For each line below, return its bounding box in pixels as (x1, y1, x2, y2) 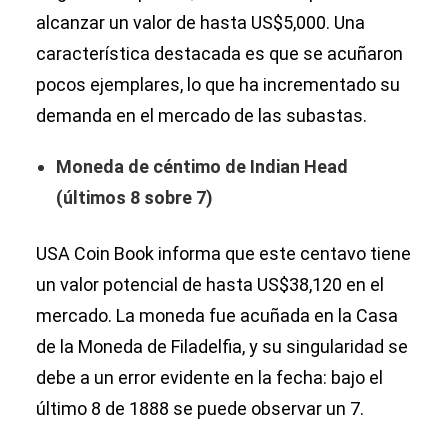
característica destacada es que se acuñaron (36, 43, 403, 65)
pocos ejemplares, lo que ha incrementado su (36, 74, 400, 96)
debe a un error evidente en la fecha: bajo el (36, 367, 383, 389)
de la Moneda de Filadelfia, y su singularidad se (36, 336, 408, 358)
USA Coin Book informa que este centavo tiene (36, 243, 411, 265)
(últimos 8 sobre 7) (56, 187, 213, 209)
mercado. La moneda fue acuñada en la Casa (36, 305, 398, 327)
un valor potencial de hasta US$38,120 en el (36, 274, 384, 296)
